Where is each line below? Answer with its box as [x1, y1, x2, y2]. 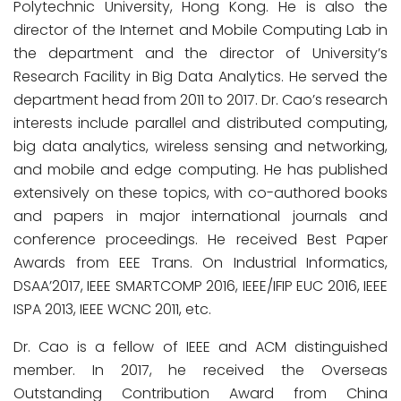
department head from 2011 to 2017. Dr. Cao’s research [13, 90, 388, 110]
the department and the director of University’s [13, 43, 388, 64]
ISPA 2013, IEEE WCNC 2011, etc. [13, 299, 211, 320]
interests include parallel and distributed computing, [13, 113, 388, 133]
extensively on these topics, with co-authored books [13, 183, 388, 203]
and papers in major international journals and [13, 206, 388, 226]
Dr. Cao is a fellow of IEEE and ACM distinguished [13, 337, 388, 357]
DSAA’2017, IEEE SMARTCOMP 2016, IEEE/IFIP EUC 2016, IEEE [13, 276, 388, 296]
